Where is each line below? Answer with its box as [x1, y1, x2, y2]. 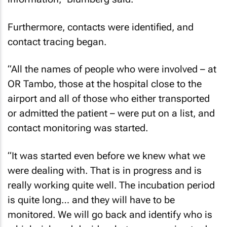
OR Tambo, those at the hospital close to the [8, 78, 202, 90]
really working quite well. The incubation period [8, 179, 215, 191]
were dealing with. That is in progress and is [8, 164, 202, 176]
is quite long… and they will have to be [8, 194, 175, 206]
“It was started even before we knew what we [8, 149, 205, 162]
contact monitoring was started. [8, 122, 148, 134]
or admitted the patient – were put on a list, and [8, 107, 215, 119]
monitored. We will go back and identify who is [8, 208, 212, 220]
